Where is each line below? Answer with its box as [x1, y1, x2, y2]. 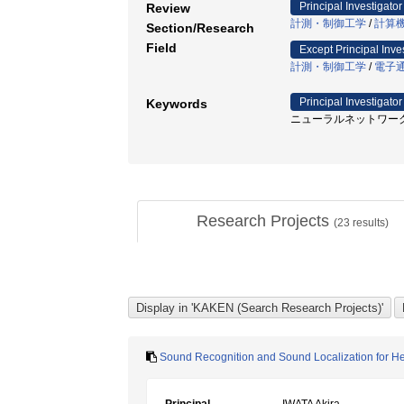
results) [350, 216, 389, 229]
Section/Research [146, 21, 254, 35]
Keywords [146, 96, 207, 111]
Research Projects [197, 212, 334, 230]
